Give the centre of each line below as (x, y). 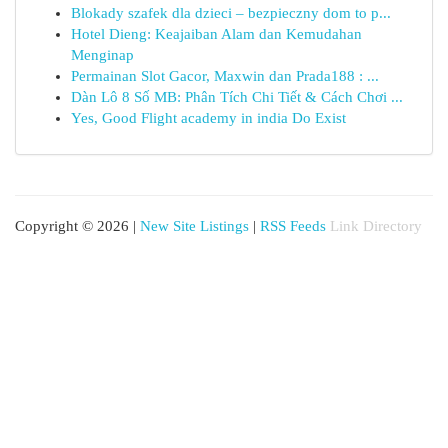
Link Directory (376, 226)
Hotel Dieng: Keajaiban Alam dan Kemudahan (216, 34)
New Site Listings (194, 226)
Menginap (102, 55)
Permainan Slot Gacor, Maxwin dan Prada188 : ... (225, 76)
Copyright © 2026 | (77, 226)
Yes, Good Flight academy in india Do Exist (208, 118)
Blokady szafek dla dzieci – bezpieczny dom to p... (231, 13)
